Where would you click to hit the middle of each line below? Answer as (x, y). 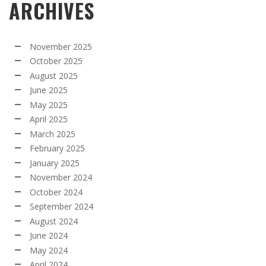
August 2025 (54, 75)
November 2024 (61, 178)
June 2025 (49, 90)
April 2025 (49, 119)
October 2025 (56, 61)
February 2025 (57, 148)
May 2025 (49, 104)
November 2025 (61, 46)
